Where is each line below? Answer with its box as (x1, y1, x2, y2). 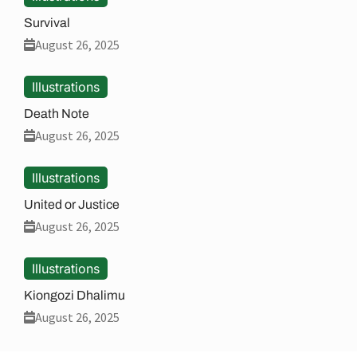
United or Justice (24, 197, 120, 211)
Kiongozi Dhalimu (24, 288, 125, 302)
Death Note (24, 106, 89, 120)
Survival (24, 15, 70, 29)
